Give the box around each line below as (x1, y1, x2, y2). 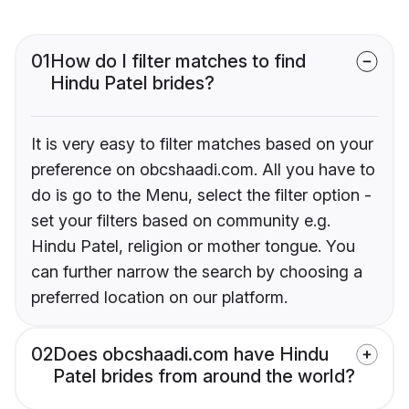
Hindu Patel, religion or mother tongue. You (31, 236, 355, 257)
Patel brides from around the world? (53, 365, 355, 388)
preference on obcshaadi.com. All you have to (31, 160, 375, 180)
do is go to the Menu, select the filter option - (31, 185, 372, 205)
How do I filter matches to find (50, 50, 306, 73)
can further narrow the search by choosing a (31, 262, 362, 282)
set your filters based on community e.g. (31, 211, 330, 231)
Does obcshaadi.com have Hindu (53, 343, 329, 366)
